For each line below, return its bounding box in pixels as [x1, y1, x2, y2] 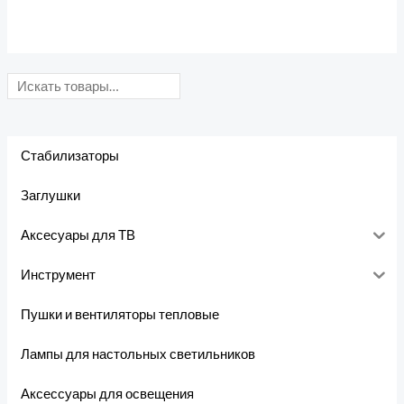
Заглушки [20, 187, 80, 204]
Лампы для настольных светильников [20, 345, 255, 363]
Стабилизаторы [20, 147, 119, 164]
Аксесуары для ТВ [20, 226, 135, 243]
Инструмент [20, 266, 96, 283]
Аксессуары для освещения [20, 385, 194, 402]
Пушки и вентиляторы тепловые [20, 306, 219, 323]
